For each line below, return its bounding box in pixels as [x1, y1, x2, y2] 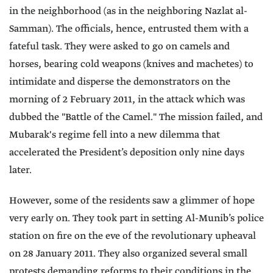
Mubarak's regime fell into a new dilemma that [9, 129, 220, 142]
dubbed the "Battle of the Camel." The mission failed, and [9, 111, 263, 124]
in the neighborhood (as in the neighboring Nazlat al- [9, 5, 247, 18]
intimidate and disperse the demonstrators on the [9, 76, 230, 89]
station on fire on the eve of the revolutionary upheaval [9, 230, 256, 243]
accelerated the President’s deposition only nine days [9, 146, 244, 160]
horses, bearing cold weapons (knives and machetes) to [9, 58, 253, 71]
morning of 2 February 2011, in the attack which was [9, 93, 245, 107]
